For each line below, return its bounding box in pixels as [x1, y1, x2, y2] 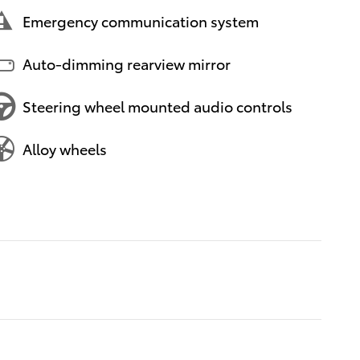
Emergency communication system [22, 10, 259, 31]
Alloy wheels [22, 138, 107, 159]
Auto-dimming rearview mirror [22, 53, 231, 74]
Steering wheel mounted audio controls [22, 96, 292, 117]
